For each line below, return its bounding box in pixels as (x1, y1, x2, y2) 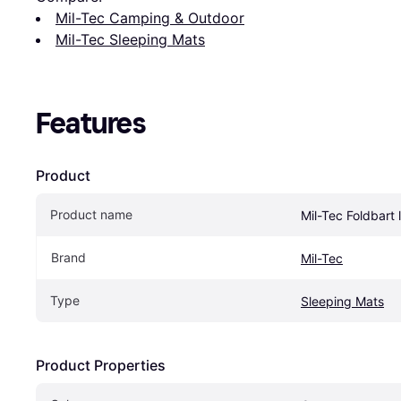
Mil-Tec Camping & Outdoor (55, 8, 244, 27)
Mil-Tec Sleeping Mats (55, 30, 205, 48)
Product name (50, 206, 132, 222)
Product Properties (36, 355, 166, 374)
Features (36, 106, 146, 141)
